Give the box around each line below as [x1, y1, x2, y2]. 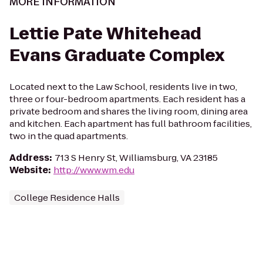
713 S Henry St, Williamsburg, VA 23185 [55, 151, 218, 164]
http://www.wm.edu [53, 164, 134, 176]
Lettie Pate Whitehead [9, 22, 201, 45]
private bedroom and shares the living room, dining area [9, 105, 248, 117]
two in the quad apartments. [9, 130, 128, 142]
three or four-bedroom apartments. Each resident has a [9, 93, 245, 105]
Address [9, 151, 49, 164]
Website [9, 164, 48, 176]
